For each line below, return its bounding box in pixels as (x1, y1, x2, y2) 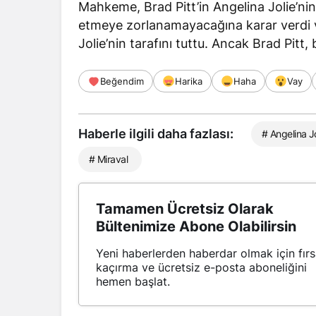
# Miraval (89, 153, 128, 166)
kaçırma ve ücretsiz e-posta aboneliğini (96, 260, 307, 275)
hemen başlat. (96, 274, 170, 289)
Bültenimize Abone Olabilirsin (96, 218, 296, 236)
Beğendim (100, 75, 144, 87)
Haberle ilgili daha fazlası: (78, 126, 233, 142)
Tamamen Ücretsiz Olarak (96, 200, 274, 218)
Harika (175, 75, 202, 87)
